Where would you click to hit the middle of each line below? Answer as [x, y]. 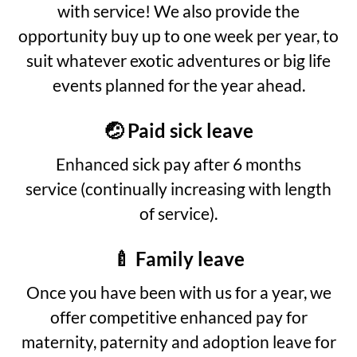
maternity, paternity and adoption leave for [178, 341]
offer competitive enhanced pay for [178, 316]
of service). [178, 213]
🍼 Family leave [178, 258]
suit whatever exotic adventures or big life [178, 60]
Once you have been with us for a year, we [178, 292]
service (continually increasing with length [178, 188]
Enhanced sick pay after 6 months [178, 163]
